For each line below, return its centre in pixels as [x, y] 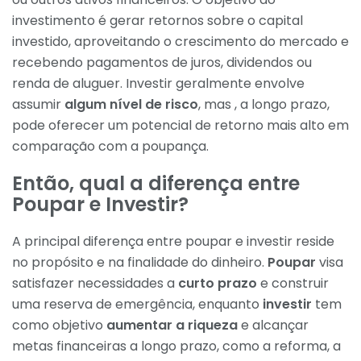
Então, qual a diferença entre [156, 183]
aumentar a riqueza [172, 325]
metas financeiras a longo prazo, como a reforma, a [176, 346]
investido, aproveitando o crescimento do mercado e [180, 41]
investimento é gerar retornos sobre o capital [158, 20]
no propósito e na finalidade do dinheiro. [140, 262]
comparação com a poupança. [110, 146]
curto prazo [218, 283]
